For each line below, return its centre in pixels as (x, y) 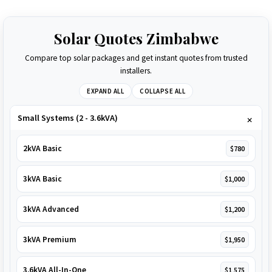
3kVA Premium (50, 239)
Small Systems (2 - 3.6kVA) (68, 117)
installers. (136, 70)
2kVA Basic (42, 148)
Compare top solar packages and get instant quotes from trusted (136, 58)
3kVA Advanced (51, 209)
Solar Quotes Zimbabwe (136, 38)
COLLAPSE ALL (162, 91)
